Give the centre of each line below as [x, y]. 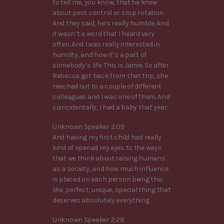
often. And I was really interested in [106, 44]
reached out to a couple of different [107, 86]
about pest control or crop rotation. [108, 12]
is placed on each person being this [108, 179]
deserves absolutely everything [101, 200]
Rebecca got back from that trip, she [110, 75]
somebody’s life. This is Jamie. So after [111, 65]
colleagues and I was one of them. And [111, 96]
